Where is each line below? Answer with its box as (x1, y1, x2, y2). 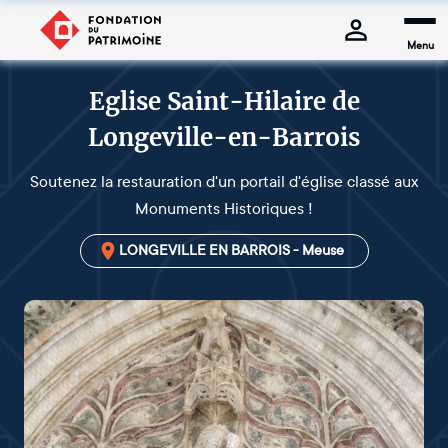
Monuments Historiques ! (135, 199, 313, 218)
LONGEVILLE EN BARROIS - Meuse (118, 242, 344, 259)
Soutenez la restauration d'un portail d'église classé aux (30, 172, 418, 191)
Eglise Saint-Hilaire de (88, 86, 360, 117)
